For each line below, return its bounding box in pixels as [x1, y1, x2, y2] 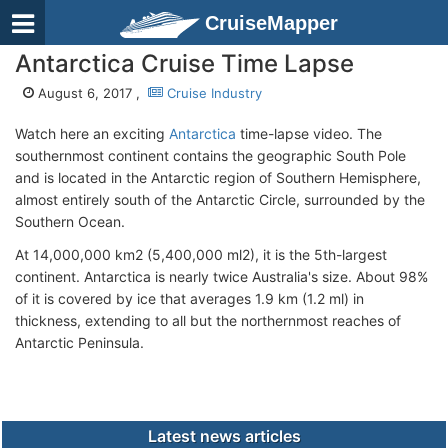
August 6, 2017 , [34, 85, 148, 101]
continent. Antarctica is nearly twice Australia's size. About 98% [15, 268, 428, 285]
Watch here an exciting [15, 125, 165, 142]
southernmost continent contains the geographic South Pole [15, 147, 406, 164]
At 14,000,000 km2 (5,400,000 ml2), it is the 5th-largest [15, 246, 387, 263]
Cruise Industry [163, 85, 262, 101]
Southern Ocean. [15, 213, 125, 230]
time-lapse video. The [236, 125, 382, 142]
